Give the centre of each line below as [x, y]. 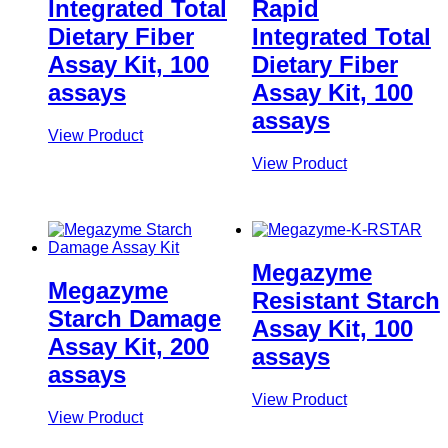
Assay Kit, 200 [128, 346]
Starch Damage [134, 318]
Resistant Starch [345, 300]
